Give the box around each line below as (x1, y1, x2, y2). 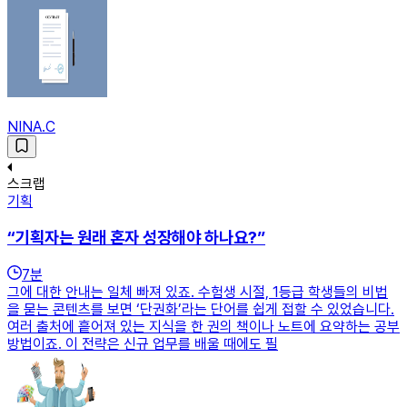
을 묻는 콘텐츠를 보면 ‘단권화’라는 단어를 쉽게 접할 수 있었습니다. (7, 300, 394, 318)
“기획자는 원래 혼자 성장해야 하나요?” (7, 227, 265, 249)
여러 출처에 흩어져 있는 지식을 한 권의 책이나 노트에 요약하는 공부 (7, 317, 400, 335)
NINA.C (7, 118, 55, 136)
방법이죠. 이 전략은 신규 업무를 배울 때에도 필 (7, 334, 278, 352)
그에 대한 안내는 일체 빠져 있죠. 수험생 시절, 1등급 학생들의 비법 (7, 283, 388, 301)
